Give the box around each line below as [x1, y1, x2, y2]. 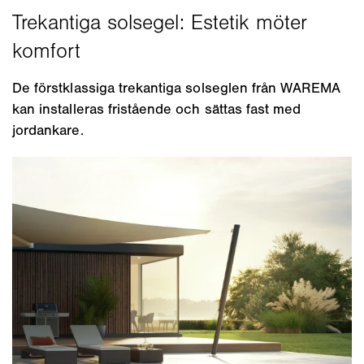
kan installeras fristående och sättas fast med [12, 100, 301, 119]
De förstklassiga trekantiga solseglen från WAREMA [12, 79, 341, 97]
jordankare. [12, 121, 84, 140]
